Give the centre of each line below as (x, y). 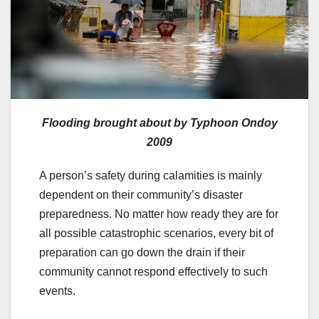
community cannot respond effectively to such (153, 271)
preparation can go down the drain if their (142, 252)
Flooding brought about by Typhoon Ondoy (159, 122)
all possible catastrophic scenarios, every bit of (156, 233)
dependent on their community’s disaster (141, 194)
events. (59, 291)
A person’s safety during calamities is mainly (151, 175)
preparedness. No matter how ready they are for (159, 214)
